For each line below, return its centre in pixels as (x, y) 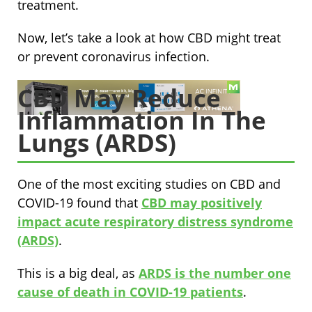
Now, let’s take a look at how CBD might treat (149, 38)
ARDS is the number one (215, 273)
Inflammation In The (142, 120)
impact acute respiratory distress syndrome (155, 222)
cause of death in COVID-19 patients (130, 292)
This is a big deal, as (78, 273)
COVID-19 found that (79, 203)
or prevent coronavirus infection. (115, 57)
